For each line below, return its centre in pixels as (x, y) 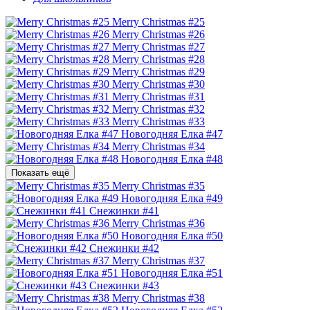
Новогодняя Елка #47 (172, 134)
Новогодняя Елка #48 (172, 158)
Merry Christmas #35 (158, 185)
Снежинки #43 (124, 285)
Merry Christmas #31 (158, 96)
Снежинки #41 (124, 210)
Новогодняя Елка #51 (172, 273)
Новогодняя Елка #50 (172, 235)
